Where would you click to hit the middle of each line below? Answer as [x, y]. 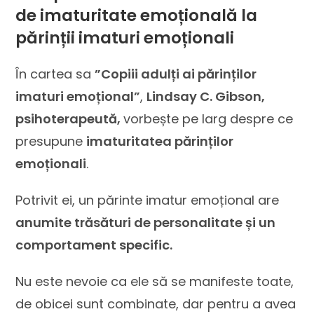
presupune [51, 141]
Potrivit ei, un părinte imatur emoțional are [148, 200]
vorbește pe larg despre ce [209, 119]
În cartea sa [55, 74]
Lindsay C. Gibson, [206, 96]
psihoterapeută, [70, 119]
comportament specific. [94, 245]
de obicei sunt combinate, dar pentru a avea [156, 304]
